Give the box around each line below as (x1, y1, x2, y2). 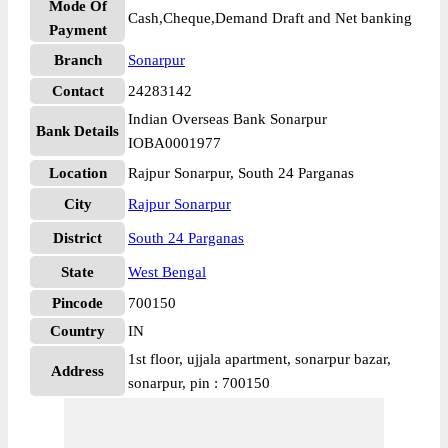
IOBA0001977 (128, 135, 221, 151)
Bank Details (36, 123, 119, 139)
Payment (48, 22, 107, 38)
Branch (53, 52, 102, 68)
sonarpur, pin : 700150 (128, 375, 270, 391)
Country (50, 323, 105, 339)
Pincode (52, 295, 103, 311)
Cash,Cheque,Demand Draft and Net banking (128, 10, 412, 26)
